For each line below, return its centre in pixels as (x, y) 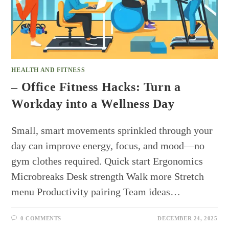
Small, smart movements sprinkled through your (112, 131)
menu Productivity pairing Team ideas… (96, 192)
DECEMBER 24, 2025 (188, 219)
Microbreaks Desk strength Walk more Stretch (108, 177)
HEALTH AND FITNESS (48, 70)
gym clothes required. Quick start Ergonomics (107, 161)
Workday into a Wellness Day (93, 104)
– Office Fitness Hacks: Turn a (96, 87)
